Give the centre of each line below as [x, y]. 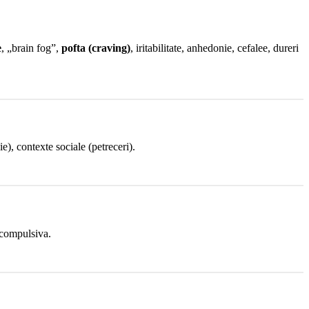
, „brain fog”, [31, 48]
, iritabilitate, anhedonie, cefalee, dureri [215, 48]
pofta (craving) [96, 48]
